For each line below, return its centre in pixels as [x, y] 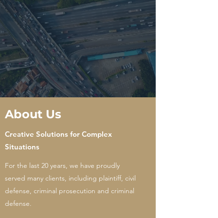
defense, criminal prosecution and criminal [70, 191]
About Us [33, 114]
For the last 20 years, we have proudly [62, 165]
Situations [22, 147]
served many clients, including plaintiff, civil [70, 178]
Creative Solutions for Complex [58, 134]
